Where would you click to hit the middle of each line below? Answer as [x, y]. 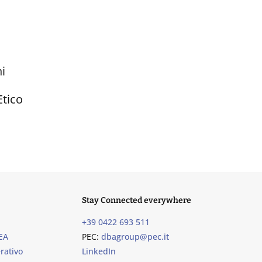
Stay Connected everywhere [137, 201]
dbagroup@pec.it [135, 237]
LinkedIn [99, 251]
